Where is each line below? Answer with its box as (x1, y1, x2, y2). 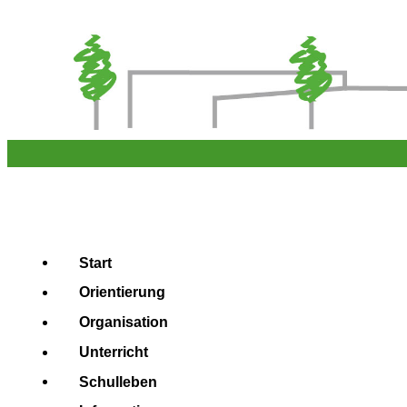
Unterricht (79, 343, 148, 360)
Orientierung (79, 283, 165, 300)
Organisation (79, 313, 168, 330)
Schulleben (79, 373, 157, 390)
